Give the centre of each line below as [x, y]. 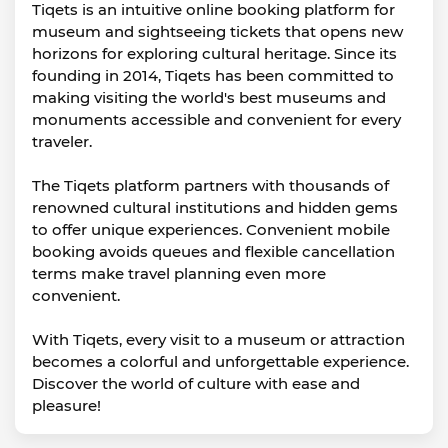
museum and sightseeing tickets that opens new [217, 31]
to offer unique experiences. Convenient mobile [211, 229]
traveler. [62, 141]
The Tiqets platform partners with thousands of [210, 185]
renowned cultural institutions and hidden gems [215, 207]
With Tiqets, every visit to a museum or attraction [218, 339]
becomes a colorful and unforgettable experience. [220, 361]
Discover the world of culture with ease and [196, 383]
